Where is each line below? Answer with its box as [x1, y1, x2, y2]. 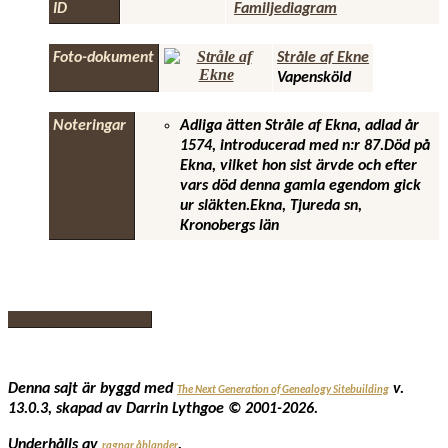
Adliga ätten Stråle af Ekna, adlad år [180, 118, 419, 135]
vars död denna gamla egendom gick [180, 178, 421, 195]
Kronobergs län [180, 218, 279, 235]
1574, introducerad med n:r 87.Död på [180, 138, 430, 155]
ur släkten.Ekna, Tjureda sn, [180, 198, 362, 215]
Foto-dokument [53, 50, 154, 67]
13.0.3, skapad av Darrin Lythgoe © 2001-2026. [8, 401, 318, 418]
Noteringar [53, 118, 130, 135]
